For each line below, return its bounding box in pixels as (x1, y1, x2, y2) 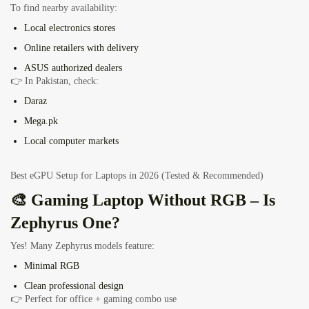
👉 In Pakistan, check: (10, 76, 99, 87)
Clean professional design (24, 281, 123, 292)
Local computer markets (24, 136, 119, 147)
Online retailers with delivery (24, 43, 139, 54)
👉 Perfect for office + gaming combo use (10, 294, 177, 305)
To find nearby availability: (10, 3, 117, 14)
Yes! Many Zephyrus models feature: (10, 241, 154, 252)
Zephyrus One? (10, 214, 120, 232)
